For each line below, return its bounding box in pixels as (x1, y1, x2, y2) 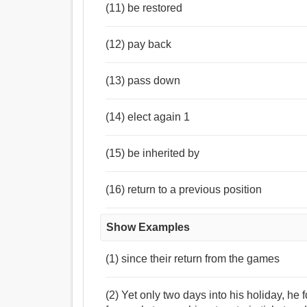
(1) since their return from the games (106, 253, 280, 265)
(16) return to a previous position (106, 184, 262, 196)
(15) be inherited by (106, 147, 200, 160)
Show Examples (106, 221, 191, 234)
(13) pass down (106, 75, 181, 87)
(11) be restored (106, 2, 183, 14)
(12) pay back (106, 38, 172, 51)
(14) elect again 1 (106, 111, 191, 123)
